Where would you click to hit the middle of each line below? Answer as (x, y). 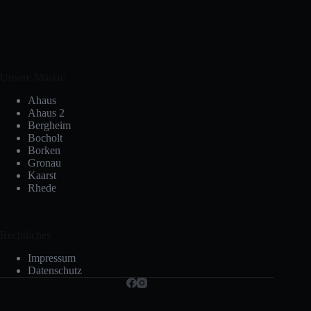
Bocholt (45, 138)
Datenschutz (55, 270)
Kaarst (42, 176)
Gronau (44, 163)
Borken (44, 151)
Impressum (52, 258)
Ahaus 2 (46, 113)
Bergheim (49, 126)
